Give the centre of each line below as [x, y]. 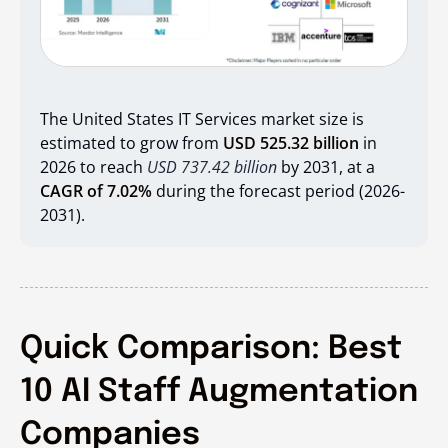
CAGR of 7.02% [96, 190]
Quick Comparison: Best [211, 349]
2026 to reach [93, 166]
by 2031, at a [328, 166]
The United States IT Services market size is [202, 118]
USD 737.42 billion [212, 166]
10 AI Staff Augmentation [219, 392]
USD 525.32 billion [291, 142]
